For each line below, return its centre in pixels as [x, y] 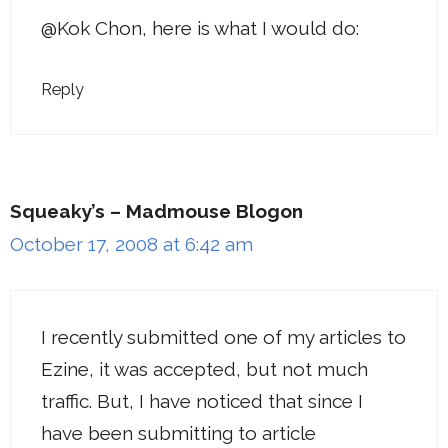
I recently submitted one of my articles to [223, 336]
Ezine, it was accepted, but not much [204, 368]
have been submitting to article [178, 432]
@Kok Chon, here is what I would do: [200, 27]
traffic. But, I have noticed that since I [202, 400]
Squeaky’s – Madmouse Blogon [156, 211]
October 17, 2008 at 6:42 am [131, 244]
